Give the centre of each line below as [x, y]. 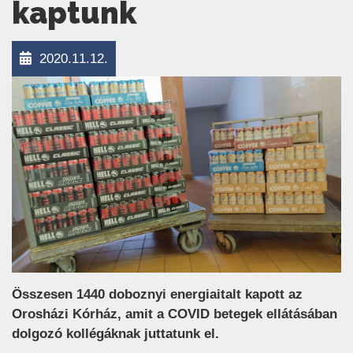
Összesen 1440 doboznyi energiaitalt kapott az [157, 294]
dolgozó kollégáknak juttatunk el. [115, 334]
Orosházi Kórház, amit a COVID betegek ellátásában [175, 314]
